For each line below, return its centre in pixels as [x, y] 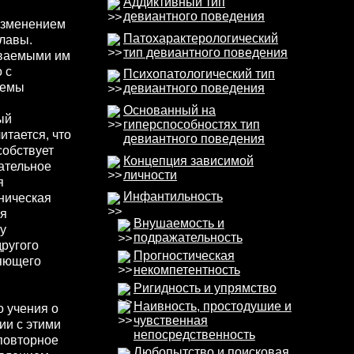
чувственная [170, 320]
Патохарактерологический [201, 38]
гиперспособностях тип [192, 124]
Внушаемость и [179, 224]
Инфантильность [173, 197]
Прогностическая [184, 255]
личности [150, 175]
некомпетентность [186, 269]
